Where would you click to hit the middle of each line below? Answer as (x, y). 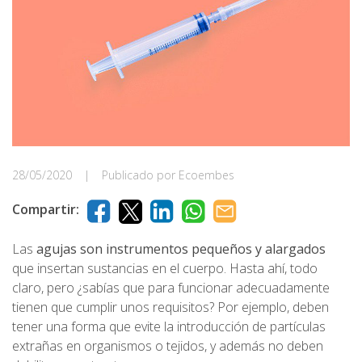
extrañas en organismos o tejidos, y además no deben (168, 345)
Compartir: (46, 209)
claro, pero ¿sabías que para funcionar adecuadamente (171, 287)
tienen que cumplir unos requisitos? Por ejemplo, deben (170, 307)
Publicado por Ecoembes (168, 175)
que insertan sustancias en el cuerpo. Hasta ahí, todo (165, 268)
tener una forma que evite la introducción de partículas (169, 326)
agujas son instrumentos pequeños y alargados (181, 248)
